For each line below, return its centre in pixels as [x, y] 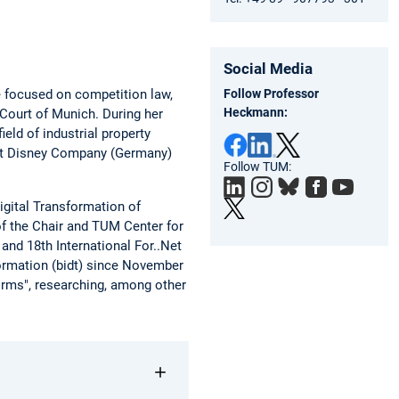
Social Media [268, 68]
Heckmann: [256, 112]
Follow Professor [271, 93]
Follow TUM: [257, 166]
